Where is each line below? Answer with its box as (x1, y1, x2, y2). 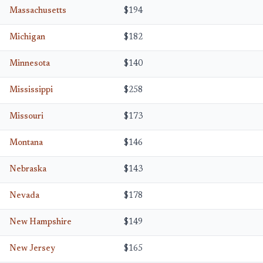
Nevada (9, 191, 39, 200)
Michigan (9, 33, 45, 42)
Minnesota (9, 59, 50, 68)
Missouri (9, 112, 43, 121)
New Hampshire (9, 218, 72, 227)
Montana (9, 139, 43, 147)
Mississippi (9, 86, 53, 95)
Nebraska (9, 165, 46, 174)
